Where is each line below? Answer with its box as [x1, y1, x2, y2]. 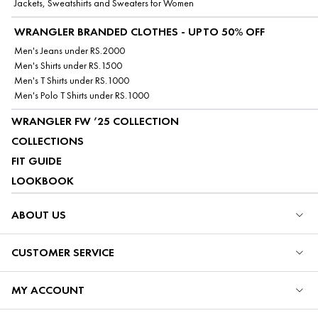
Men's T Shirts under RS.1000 [14, 74, 129, 87]
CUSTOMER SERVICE [11, 245, 114, 261]
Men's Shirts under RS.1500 [14, 59, 122, 72]
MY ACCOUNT [11, 283, 84, 298]
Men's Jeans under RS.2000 [14, 44, 125, 57]
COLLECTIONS [11, 133, 84, 148]
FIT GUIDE [11, 153, 62, 168]
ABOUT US [11, 207, 66, 223]
